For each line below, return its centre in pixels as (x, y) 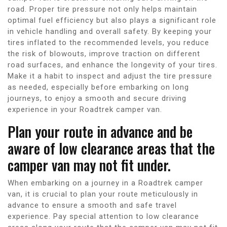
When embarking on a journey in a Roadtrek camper (105, 183)
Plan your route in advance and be (100, 131)
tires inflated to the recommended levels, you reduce (108, 42)
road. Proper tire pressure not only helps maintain (102, 9)
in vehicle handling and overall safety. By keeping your (110, 31)
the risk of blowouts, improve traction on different (104, 53)
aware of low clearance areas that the (111, 148)
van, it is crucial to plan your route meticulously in (103, 194)
